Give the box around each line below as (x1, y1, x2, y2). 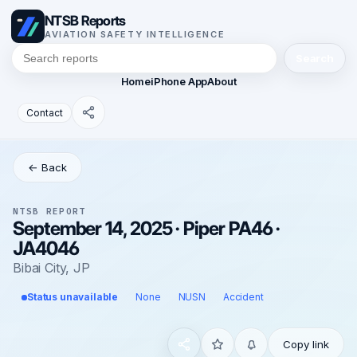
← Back (28, 161, 67, 174)
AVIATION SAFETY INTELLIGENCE (45, 29, 226, 40)
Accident (222, 291, 264, 303)
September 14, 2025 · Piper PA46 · (13, 217, 280, 240)
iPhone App (150, 75, 208, 88)
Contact (26, 106, 63, 119)
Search (295, 52, 334, 65)
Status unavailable (27, 291, 119, 303)
